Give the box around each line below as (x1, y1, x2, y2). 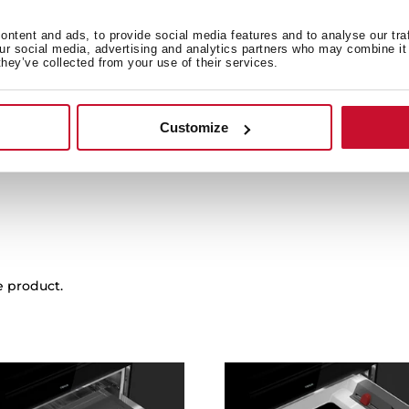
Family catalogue (128, 52, 241, 69)
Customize (160, 120, 229, 136)
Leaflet (128, 87, 173, 104)
